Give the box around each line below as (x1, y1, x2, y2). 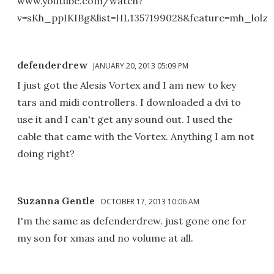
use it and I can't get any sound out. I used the (17, 113, 232, 126)
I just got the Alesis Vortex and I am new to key (17, 79, 236, 92)
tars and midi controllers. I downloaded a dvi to (17, 96, 241, 109)
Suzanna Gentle (17, 194, 95, 207)
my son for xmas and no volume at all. (17, 232, 193, 245)
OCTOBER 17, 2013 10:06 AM (100, 196, 199, 207)
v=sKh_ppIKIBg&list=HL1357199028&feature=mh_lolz (17, 12, 268, 24)
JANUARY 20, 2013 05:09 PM (93, 61, 188, 72)
